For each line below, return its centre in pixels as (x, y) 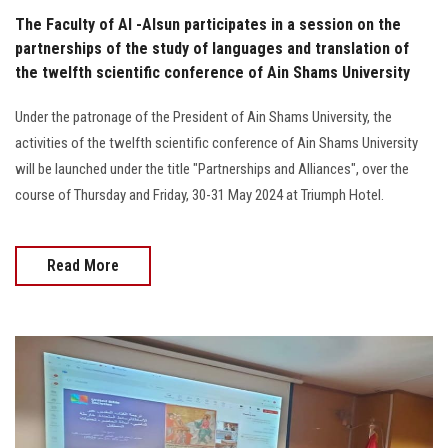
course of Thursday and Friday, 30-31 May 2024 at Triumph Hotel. (199, 194)
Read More (83, 265)
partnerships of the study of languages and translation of (212, 48)
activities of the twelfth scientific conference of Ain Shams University (216, 142)
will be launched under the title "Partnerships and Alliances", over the (212, 168)
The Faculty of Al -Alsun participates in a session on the (208, 24)
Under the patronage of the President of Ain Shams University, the (203, 116)
